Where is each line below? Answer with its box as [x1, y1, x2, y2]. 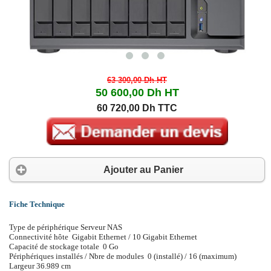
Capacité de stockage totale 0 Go [9, 241, 119, 251]
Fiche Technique [9, 200, 65, 209]
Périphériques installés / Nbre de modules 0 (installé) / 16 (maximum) [9, 251, 237, 261]
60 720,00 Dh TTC [97, 102, 177, 113]
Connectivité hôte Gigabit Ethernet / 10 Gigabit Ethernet [9, 232, 197, 241]
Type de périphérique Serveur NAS [9, 222, 122, 232]
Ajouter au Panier [103, 164, 183, 175]
